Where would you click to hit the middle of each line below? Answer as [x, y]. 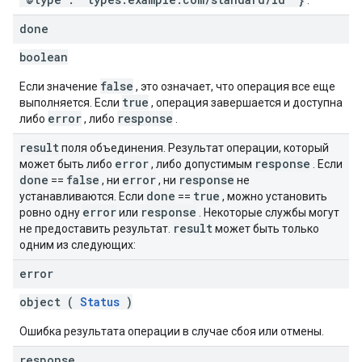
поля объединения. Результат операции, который [194, 148]
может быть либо [67, 164]
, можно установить [274, 196]
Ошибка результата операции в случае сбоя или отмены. [172, 331]
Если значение [60, 86]
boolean [44, 57]
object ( [50, 302]
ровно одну [51, 213]
